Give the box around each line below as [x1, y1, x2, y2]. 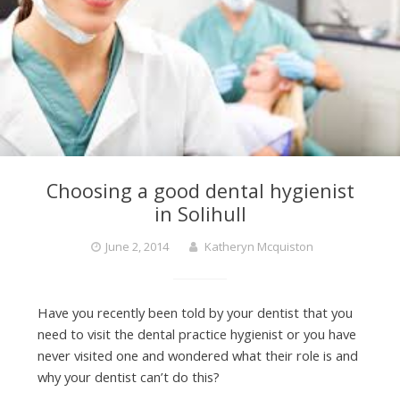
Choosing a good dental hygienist [46, 177, 354, 204]
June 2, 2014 [105, 237, 169, 254]
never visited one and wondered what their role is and [37, 346, 358, 364]
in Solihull [154, 200, 246, 227]
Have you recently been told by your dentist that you [37, 303, 353, 321]
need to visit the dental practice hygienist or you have [37, 324, 356, 343]
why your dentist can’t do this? [37, 367, 220, 386]
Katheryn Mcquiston [204, 237, 313, 254]
